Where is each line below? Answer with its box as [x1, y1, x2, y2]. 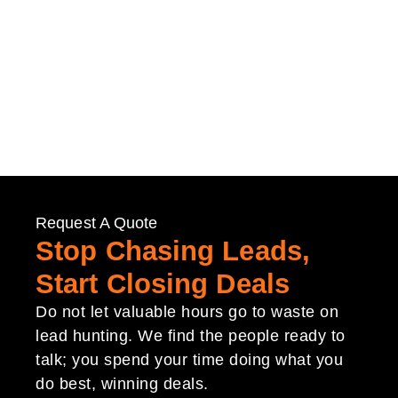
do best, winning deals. [36, 374, 209, 393]
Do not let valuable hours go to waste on [36, 302, 338, 321]
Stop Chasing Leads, [36, 235, 310, 267]
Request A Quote [36, 213, 158, 232]
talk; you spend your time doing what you [36, 350, 343, 369]
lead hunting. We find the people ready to [36, 326, 346, 345]
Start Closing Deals [36, 267, 290, 299]
